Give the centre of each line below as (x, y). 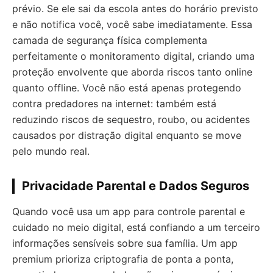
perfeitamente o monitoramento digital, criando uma (133, 56)
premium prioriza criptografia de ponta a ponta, (123, 259)
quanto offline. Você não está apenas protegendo (127, 87)
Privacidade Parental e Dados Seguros (136, 186)
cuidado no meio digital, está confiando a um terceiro (136, 227)
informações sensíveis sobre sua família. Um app (125, 243)
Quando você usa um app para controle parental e (129, 211)
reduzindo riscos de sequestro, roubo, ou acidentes (131, 119)
